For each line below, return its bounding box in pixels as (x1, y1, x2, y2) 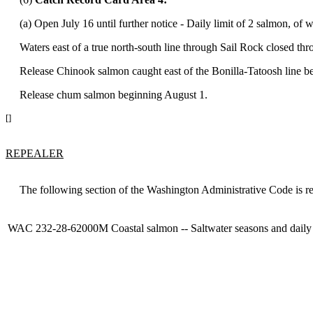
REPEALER (6, 147, 64, 160)
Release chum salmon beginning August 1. (6, 89, 208, 101)
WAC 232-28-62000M (8, 222, 108, 235)
